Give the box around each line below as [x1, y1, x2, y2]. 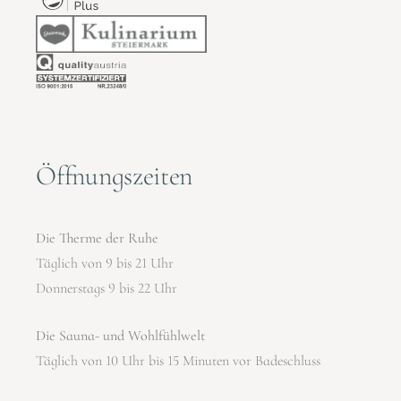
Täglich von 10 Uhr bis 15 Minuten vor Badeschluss [36, 351, 321, 370]
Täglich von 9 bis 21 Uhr [36, 253, 175, 272]
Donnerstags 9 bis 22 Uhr [36, 278, 178, 297]
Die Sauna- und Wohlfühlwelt [36, 326, 206, 345]
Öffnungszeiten [36, 158, 193, 192]
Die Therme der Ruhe [36, 228, 159, 247]
